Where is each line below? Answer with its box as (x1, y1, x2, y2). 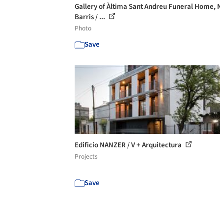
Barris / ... (75, 11, 107, 22)
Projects (75, 151, 98, 161)
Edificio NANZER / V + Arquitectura (75, 139, 183, 150)
